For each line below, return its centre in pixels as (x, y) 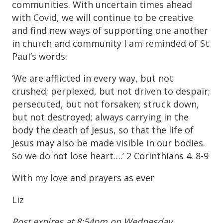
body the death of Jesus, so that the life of (103, 130)
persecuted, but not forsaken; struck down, (106, 104)
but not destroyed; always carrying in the (100, 117)
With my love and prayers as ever (83, 177)
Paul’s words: (40, 56)
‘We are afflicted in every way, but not (93, 78)
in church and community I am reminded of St (111, 43)
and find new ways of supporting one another (110, 30)
